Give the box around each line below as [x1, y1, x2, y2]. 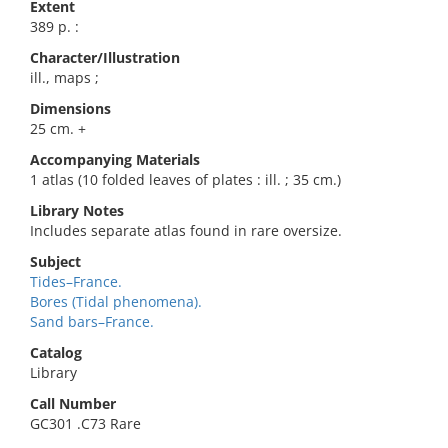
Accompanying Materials [30, 150, 200, 169]
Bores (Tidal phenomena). [30, 292, 202, 311]
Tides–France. [30, 272, 122, 291]
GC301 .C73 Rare [30, 414, 141, 433]
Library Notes [30, 201, 124, 220]
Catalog [30, 343, 82, 362]
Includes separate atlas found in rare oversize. [30, 221, 342, 240]
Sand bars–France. [30, 312, 154, 331]
